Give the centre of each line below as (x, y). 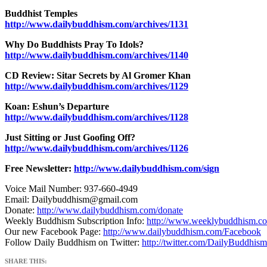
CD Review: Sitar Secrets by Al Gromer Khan (98, 76)
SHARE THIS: (26, 261)
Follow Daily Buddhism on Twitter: (73, 243)
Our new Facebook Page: (54, 232)
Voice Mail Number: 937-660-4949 (71, 189)
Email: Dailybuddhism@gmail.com (71, 200)
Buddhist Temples (41, 14)
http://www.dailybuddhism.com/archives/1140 (97, 55)
